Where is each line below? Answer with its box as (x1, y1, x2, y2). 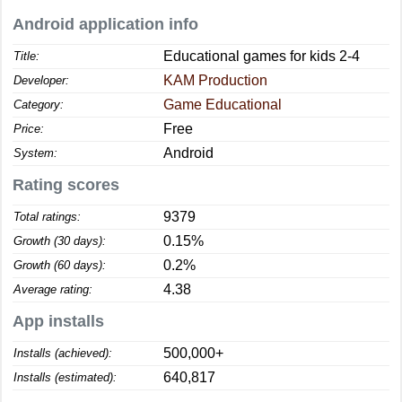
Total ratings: (13, 210, 81, 223)
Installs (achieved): (13, 346, 112, 360)
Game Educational (163, 97, 282, 112)
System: (13, 146, 57, 160)
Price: (13, 122, 44, 135)
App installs (13, 312, 104, 330)
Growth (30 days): (13, 234, 106, 248)
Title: (13, 49, 39, 63)
